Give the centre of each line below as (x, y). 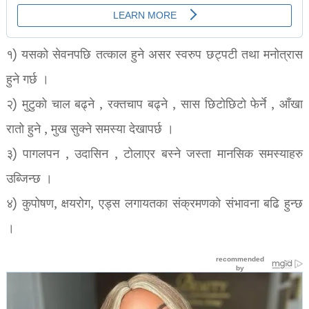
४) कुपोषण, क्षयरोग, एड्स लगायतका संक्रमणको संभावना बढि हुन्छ (154, 204)
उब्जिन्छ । (29, 179)
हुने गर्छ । (27, 80)
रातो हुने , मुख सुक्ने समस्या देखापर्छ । (90, 130)
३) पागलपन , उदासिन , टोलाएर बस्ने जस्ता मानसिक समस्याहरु (154, 154)
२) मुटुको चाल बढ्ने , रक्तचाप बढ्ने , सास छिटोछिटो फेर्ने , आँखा (154, 105)
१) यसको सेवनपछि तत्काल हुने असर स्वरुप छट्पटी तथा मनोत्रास (154, 55)
